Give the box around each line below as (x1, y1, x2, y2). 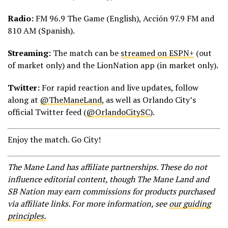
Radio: (8, 12, 34, 24)
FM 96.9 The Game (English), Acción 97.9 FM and (34, 12, 214, 24)
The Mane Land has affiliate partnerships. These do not (8, 161, 207, 173)
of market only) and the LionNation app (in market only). (8, 59, 218, 71)
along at (8, 94, 40, 105)
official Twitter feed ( (8, 106, 87, 118)
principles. (8, 210, 46, 221)
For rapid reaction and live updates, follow (40, 81, 198, 93)
